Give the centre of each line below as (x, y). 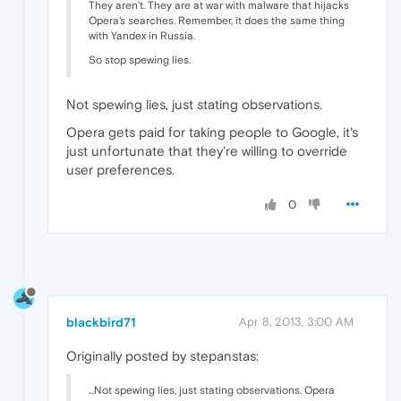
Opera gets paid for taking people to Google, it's (212, 132)
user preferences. (120, 170)
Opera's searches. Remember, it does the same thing (217, 21)
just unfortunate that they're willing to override (207, 151)
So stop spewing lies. (140, 60)
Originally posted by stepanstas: (162, 356)
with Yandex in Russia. (142, 36)
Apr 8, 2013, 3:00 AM (296, 322)
